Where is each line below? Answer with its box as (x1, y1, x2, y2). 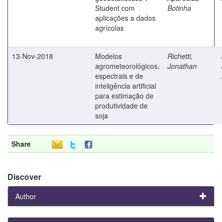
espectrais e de (95, 70, 143, 81)
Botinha (167, 2, 191, 13)
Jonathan (167, 60, 197, 71)
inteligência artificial (95, 80, 156, 91)
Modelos (95, 51, 122, 61)
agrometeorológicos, (95, 60, 160, 71)
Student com (95, 2, 135, 13)
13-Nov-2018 (12, 51, 53, 61)
